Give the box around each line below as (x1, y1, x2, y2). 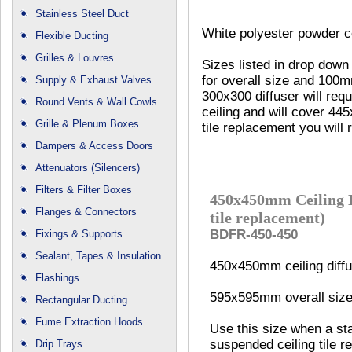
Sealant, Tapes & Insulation (35, 250, 161, 262)
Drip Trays (35, 338, 82, 350)
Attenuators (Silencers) (35, 162, 140, 174)
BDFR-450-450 (210, 227, 298, 243)
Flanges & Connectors (35, 206, 137, 218)
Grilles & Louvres (35, 52, 114, 64)
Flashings (35, 272, 79, 284)
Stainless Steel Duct (35, 8, 129, 20)
